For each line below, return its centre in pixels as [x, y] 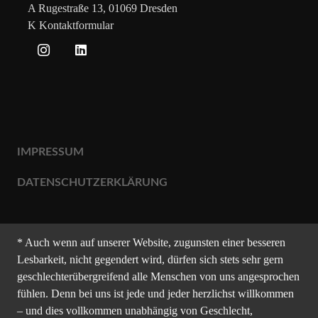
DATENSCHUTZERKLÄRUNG [92, 182]
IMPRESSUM [50, 152]
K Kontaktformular [71, 25]
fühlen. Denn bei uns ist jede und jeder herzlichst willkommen [155, 293]
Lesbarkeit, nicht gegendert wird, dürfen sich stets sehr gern [150, 259]
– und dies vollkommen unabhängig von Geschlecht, [135, 310]
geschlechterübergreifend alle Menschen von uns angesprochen [158, 276]
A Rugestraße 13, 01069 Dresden [103, 8]
